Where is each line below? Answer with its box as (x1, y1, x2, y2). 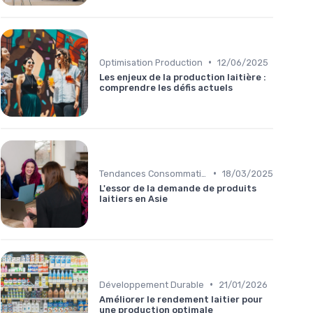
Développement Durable (99, 279, 204, 290)
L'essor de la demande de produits (99, 182, 256, 194)
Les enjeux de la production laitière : (99, 71, 266, 82)
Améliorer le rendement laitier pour (99, 293, 263, 305)
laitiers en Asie (99, 193, 168, 204)
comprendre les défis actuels (99, 82, 233, 93)
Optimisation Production (99, 57, 203, 68)
